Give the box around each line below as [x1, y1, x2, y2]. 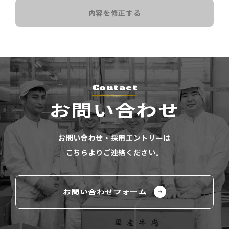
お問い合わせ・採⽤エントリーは [58, 132, 171, 143]
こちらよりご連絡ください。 [65, 147, 164, 158]
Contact [91, 83, 138, 94]
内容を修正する [88, 8, 141, 18]
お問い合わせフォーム [63, 187, 147, 196]
